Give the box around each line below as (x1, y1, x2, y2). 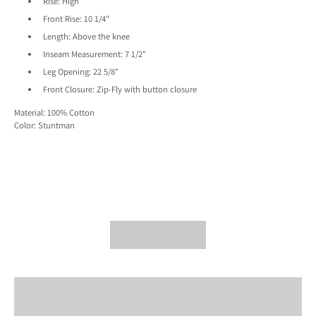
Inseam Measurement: (42, 48, 123, 61)
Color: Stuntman (14, 119, 75, 132)
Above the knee (72, 30, 130, 43)
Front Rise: (42, 13, 82, 25)
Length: (42, 30, 71, 43)
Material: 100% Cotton (14, 107, 95, 119)
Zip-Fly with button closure (96, 83, 197, 96)
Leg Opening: (42, 66, 91, 78)
